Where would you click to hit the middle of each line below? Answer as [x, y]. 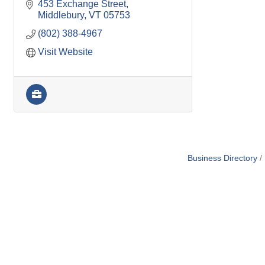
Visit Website [65, 52]
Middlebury [61, 15]
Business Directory [222, 158]
